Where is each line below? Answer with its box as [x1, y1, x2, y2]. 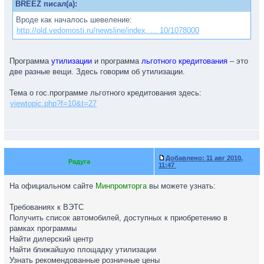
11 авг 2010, [204, 154, 243, 161]
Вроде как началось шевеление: [16, 15, 132, 24]
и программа [92, 57, 141, 65]
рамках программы [9, 224, 77, 233]
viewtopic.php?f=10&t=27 [10, 99, 97, 108]
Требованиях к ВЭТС [9, 203, 84, 212]
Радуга [68, 158, 90, 165]
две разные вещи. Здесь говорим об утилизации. [9, 67, 185, 76]
